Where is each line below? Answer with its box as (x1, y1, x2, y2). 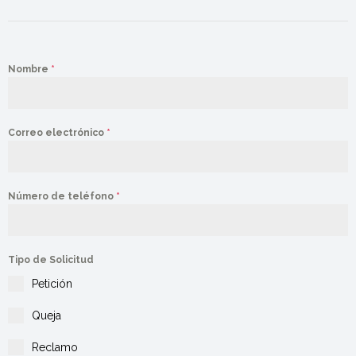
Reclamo (32, 341, 78, 354)
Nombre (8, 64, 51, 75)
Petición (32, 277, 72, 290)
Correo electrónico (8, 127, 106, 138)
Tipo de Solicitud (8, 254, 94, 265)
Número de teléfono (8, 191, 116, 202)
